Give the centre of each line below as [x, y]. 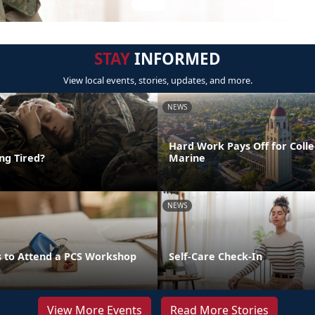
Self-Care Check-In [216, 256]
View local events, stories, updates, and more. [157, 80]
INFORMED [175, 59]
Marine [187, 157]
